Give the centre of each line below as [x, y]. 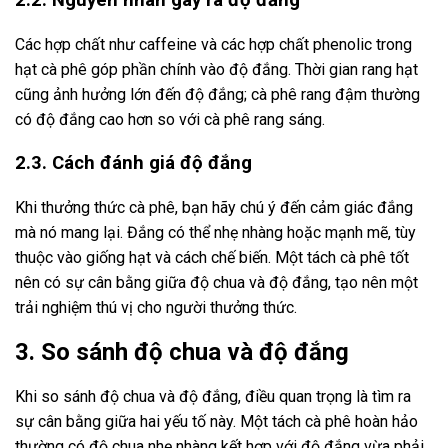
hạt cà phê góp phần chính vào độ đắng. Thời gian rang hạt [216, 70]
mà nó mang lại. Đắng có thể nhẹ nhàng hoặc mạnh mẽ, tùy [215, 232]
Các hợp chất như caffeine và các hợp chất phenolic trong [213, 45]
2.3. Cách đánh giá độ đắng [133, 162]
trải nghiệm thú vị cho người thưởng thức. [156, 307]
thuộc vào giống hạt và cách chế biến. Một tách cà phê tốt [212, 257]
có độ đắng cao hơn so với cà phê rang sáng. [170, 120]
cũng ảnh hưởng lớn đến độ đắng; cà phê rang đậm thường [217, 95]
